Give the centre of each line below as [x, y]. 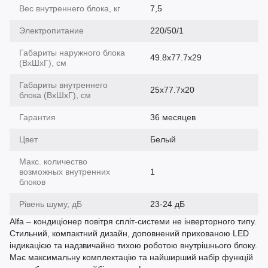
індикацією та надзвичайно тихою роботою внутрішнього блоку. [133, 245]
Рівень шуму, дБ [51, 204]
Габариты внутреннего [63, 85]
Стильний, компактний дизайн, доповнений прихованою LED [129, 233]
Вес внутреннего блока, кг [70, 8]
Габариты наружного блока [72, 52]
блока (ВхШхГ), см [55, 95]
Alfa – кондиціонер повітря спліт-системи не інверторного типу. [133, 221]
